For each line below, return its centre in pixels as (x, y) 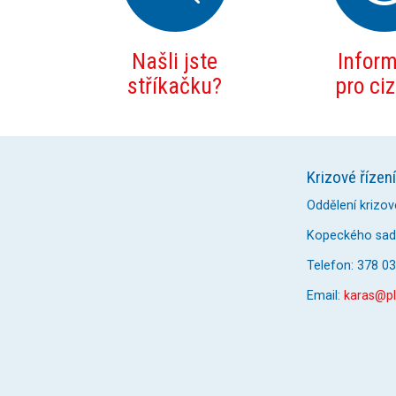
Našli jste (175, 61)
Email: (325, 296)
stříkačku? (175, 86)
